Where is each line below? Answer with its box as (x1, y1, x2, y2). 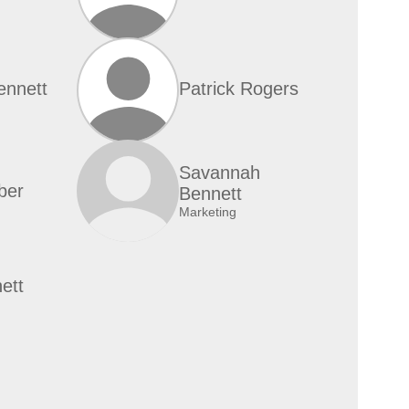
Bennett (179, 184, 242, 204)
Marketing (179, 204, 236, 219)
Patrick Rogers (179, 78, 299, 99)
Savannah (179, 163, 260, 183)
